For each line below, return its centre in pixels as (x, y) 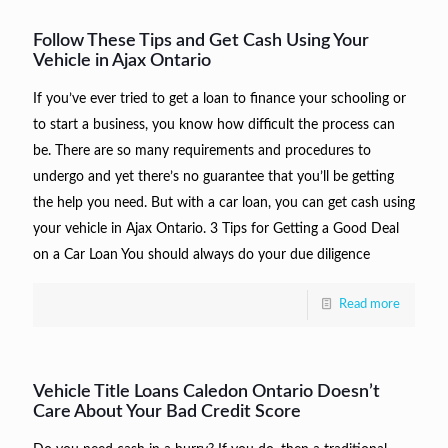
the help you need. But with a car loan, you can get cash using (224, 202)
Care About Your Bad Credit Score (167, 411)
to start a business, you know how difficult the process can (214, 124)
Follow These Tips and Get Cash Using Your (201, 40)
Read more (369, 304)
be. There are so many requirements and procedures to (202, 150)
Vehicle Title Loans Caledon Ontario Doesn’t (206, 391)
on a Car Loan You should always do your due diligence (201, 254)
